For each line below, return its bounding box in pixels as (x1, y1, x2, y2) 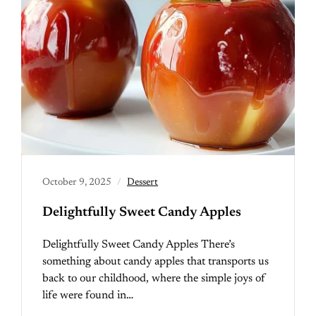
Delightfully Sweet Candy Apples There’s (42, 239, 235, 250)
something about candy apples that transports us (42, 256, 269, 267)
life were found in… (42, 290, 133, 301)
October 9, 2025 (42, 178, 111, 188)
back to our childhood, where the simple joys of (42, 273, 266, 284)
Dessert (127, 178, 158, 188)
